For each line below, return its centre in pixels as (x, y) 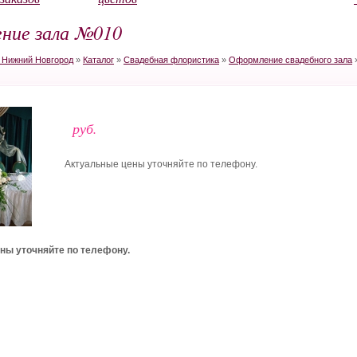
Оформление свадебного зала (290, 60)
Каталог (98, 60)
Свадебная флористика (171, 60)
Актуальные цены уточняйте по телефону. (161, 164)
